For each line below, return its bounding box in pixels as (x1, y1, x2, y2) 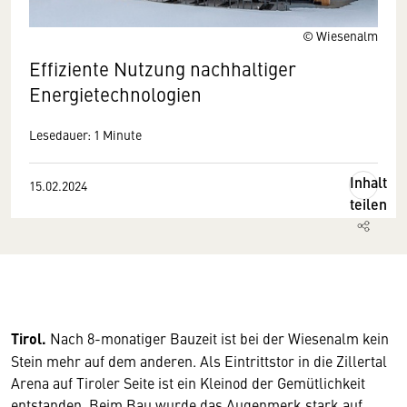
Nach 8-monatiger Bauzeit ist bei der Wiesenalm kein (46, 328, 389, 348)
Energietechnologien (29, 81, 202, 107)
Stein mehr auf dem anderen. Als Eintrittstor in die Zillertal (11, 351, 387, 371)
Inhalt (350, 172, 387, 193)
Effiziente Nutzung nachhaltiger (29, 55, 296, 82)
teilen (350, 194, 387, 214)
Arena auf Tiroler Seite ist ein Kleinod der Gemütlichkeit (11, 372, 365, 392)
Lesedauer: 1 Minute (29, 125, 142, 144)
